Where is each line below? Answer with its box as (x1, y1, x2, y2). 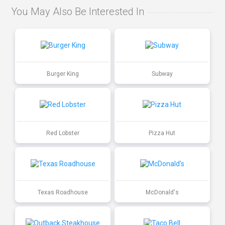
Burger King (47, 70, 79, 77)
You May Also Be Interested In (11, 6, 145, 18)
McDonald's (145, 188, 179, 196)
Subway (151, 70, 173, 77)
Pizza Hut (149, 129, 176, 137)
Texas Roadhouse (38, 188, 88, 196)
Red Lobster (46, 129, 80, 137)
